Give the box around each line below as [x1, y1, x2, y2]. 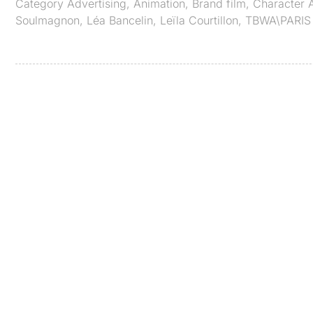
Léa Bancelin [87, 13, 153, 27]
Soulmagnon [15, 13, 80, 27]
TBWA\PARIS [245, 13, 311, 27]
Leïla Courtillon [160, 13, 238, 27]
